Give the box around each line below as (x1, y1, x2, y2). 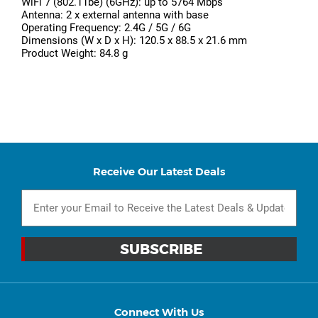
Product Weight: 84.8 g (21, 47, 128, 60)
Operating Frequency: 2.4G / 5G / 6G (21, 21, 191, 35)
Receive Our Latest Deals (93, 165, 225, 179)
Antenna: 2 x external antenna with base (21, 9, 209, 22)
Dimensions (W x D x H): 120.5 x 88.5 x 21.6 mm (21, 34, 247, 48)
